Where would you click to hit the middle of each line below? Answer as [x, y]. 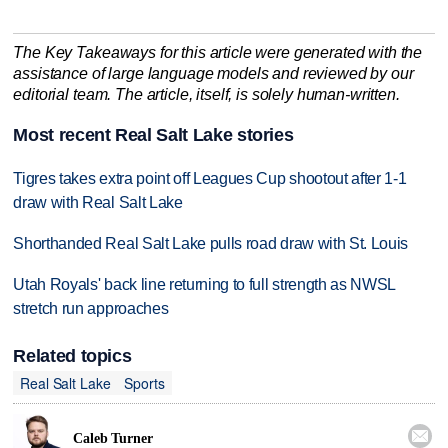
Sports [144, 382]
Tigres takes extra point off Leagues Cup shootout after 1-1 [210, 179]
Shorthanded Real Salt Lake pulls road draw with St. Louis [211, 244]
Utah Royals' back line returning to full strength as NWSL [204, 284]
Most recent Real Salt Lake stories [153, 135]
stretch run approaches [91, 308]
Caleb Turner [113, 438]
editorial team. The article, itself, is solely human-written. [206, 94]
